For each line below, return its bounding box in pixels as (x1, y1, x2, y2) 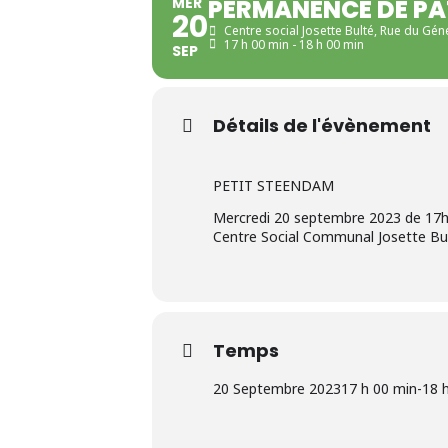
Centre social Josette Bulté (224, 22, 374, 40)
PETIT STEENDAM (213, 176, 334, 196)
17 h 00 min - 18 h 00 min (224, 36, 364, 54)
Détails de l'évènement (213, 113, 431, 139)
